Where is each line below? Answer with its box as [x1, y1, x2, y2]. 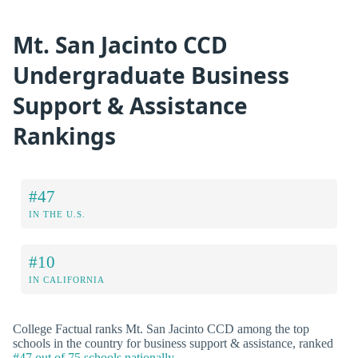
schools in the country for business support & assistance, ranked [13, 336, 333, 351]
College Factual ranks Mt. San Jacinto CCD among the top [13, 322, 309, 336]
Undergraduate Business [13, 59, 289, 90]
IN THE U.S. [29, 209, 86, 220]
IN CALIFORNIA [29, 275, 105, 285]
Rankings [13, 120, 116, 151]
